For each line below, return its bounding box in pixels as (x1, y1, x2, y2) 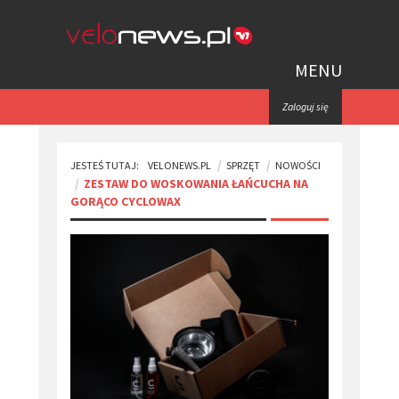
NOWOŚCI (275, 158, 321, 172)
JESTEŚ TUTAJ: (70, 158, 139, 172)
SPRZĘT (226, 158, 260, 172)
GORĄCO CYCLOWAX (70, 192, 181, 209)
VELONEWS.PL (148, 158, 211, 172)
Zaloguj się (282, 99, 329, 113)
